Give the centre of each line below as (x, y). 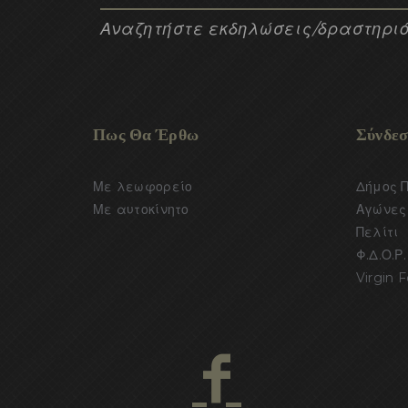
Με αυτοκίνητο (141, 209)
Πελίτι (377, 232)
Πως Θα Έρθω (146, 133)
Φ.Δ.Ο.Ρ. (381, 255)
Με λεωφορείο (143, 186)
